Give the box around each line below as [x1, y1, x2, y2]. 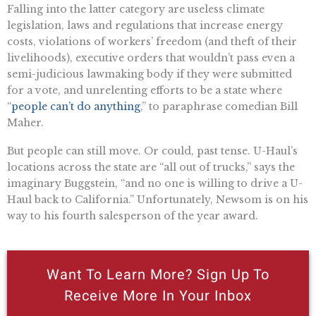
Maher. [7, 116, 44, 130]
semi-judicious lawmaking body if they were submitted [7, 68, 292, 81]
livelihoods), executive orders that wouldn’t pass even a [7, 51, 295, 65]
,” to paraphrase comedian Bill [140, 100, 298, 114]
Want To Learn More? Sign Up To [47, 264, 269, 285]
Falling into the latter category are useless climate [7, 3, 265, 16]
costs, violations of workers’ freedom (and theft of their [7, 35, 297, 49]
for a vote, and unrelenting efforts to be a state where [7, 84, 282, 97]
